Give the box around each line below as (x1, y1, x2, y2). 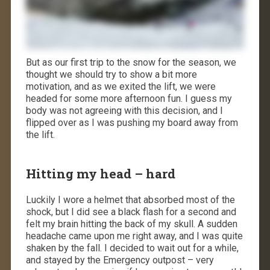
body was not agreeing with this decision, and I (25, 104, 223, 116)
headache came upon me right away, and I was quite (25, 230, 243, 242)
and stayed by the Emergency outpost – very (25, 254, 214, 266)
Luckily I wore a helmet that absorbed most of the (25, 193, 235, 206)
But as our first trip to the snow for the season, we (25, 56, 236, 68)
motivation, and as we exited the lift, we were (25, 80, 216, 92)
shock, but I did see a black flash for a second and (25, 206, 236, 218)
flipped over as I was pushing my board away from (25, 116, 238, 128)
